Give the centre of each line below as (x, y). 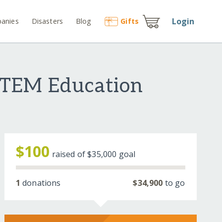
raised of (70, 154)
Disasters (47, 21)
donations (40, 183)
